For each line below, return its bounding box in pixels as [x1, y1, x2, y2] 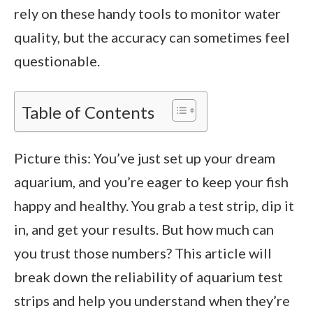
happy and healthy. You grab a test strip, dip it [14, 196, 294, 214]
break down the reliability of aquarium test [14, 268, 283, 285]
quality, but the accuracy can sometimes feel [14, 28, 290, 45]
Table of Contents [22, 101, 154, 122]
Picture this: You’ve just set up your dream [14, 149, 275, 166]
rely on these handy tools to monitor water [14, 4, 281, 22]
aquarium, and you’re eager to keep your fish [14, 173, 289, 190]
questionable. [14, 52, 100, 69]
